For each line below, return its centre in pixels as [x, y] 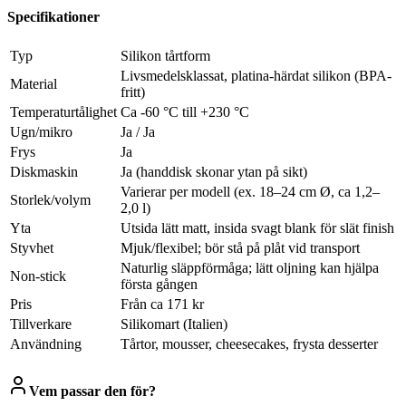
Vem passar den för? [92, 391]
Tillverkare [41, 324]
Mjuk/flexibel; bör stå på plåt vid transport [240, 247]
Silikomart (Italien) [174, 324]
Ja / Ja [138, 131]
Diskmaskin [44, 171]
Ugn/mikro [41, 131]
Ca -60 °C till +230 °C [185, 111]
